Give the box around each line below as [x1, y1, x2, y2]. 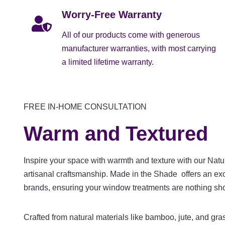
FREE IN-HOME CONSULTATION [24, 102, 147, 111]
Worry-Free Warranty [62, 9, 162, 20]
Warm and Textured [24, 122, 208, 145]
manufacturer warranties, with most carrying [62, 44, 216, 53]
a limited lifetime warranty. [62, 57, 154, 66]
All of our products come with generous [62, 30, 200, 39]
